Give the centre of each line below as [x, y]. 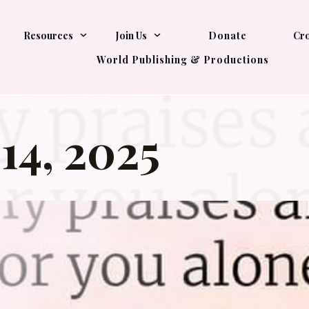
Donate [227, 35]
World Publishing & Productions [182, 59]
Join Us [131, 35]
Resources [48, 35]
